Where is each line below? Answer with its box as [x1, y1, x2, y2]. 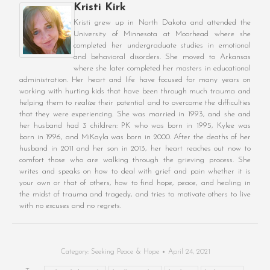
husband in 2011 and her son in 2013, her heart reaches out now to [19, 145, 251, 153]
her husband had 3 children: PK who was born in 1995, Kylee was [19, 122, 251, 130]
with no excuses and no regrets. [19, 202, 121, 210]
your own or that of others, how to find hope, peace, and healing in [19, 179, 251, 187]
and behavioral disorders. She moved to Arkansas [74, 53, 251, 61]
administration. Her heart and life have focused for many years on [19, 76, 251, 84]
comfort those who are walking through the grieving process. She [19, 156, 251, 165]
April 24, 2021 [168, 248, 210, 256]
